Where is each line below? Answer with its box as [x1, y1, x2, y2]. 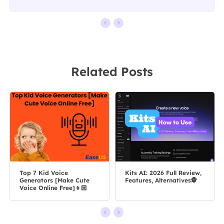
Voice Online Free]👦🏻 [19, 183, 87, 191]
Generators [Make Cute [19, 176, 89, 184]
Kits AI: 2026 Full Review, [124, 168, 201, 176]
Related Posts [71, 64, 153, 79]
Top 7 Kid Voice [19, 168, 68, 176]
